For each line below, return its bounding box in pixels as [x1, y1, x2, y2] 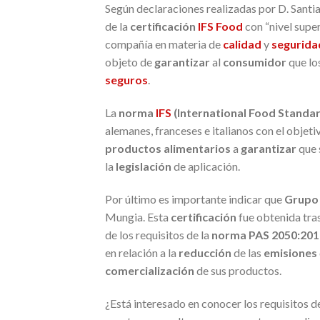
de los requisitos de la [105, 227, 211, 241]
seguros [105, 73, 148, 87]
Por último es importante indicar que [105, 191, 284, 206]
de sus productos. [194, 263, 281, 277]
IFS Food [198, 19, 243, 34]
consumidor [223, 55, 286, 69]
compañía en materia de [105, 37, 223, 51]
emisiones [261, 245, 317, 259]
